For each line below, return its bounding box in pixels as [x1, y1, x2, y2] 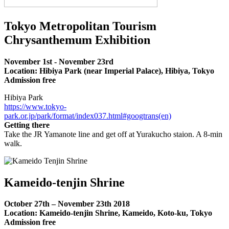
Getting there [4, 120, 50, 129]
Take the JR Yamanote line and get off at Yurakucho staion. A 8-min [4, 129, 222, 139]
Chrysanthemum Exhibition [4, 33, 150, 47]
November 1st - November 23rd [4, 57, 113, 66]
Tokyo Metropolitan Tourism [4, 19, 156, 33]
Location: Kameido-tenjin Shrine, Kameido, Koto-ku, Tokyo [4, 209, 212, 218]
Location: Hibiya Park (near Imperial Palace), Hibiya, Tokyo [4, 66, 214, 75]
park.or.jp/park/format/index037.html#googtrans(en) [4, 111, 171, 120]
